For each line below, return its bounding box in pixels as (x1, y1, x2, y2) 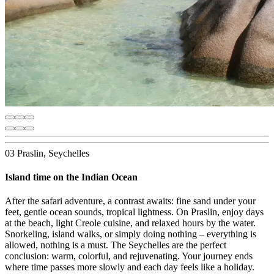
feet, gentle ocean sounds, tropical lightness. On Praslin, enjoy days (5, 207, 264, 218)
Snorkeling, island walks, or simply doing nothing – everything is (5, 229, 256, 240)
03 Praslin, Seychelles (5, 147, 89, 158)
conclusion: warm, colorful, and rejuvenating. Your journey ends (5, 251, 253, 262)
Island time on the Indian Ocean (5, 171, 138, 182)
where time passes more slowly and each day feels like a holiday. (5, 262, 254, 273)
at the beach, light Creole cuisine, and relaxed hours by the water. (5, 218, 256, 229)
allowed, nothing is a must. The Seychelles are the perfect (5, 240, 226, 251)
